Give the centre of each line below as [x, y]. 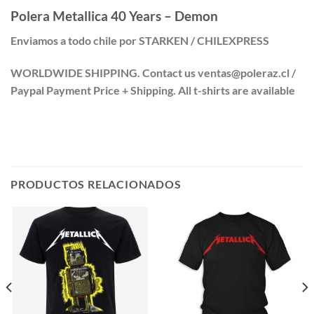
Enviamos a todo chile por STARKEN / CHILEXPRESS [140, 40]
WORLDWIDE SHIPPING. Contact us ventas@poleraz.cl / [153, 72]
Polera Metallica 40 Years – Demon [114, 16]
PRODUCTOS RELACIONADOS [96, 184]
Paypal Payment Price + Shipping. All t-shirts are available [153, 90]
